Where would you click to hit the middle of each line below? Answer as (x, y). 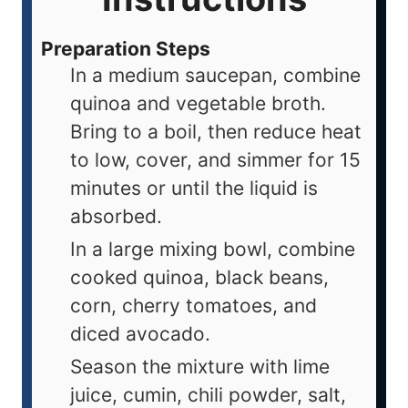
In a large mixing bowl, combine (213, 250)
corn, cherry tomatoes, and (194, 306)
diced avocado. (140, 334)
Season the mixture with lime (200, 367)
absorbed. (116, 217)
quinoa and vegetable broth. (198, 104)
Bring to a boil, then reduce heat (216, 132)
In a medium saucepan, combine (215, 76)
